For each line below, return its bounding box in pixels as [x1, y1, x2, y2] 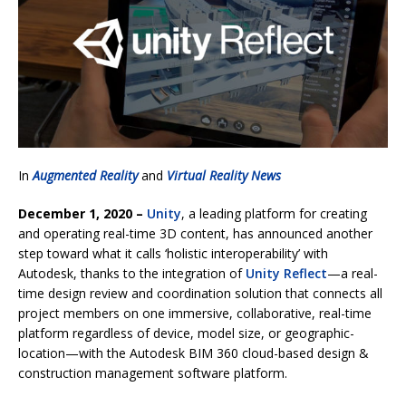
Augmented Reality [33, 166, 138, 184]
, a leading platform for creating [181, 204, 367, 222]
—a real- [327, 264, 378, 282]
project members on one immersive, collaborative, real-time [18, 304, 372, 322]
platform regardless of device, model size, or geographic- [18, 324, 354, 342]
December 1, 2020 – [18, 204, 143, 222]
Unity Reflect [246, 264, 327, 282]
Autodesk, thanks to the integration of [18, 264, 246, 282]
